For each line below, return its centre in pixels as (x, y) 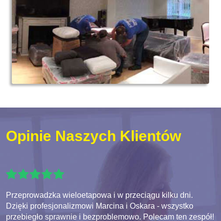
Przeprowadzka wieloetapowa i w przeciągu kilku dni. (99, 195)
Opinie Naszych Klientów (93, 136)
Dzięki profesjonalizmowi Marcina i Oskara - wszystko (100, 206)
